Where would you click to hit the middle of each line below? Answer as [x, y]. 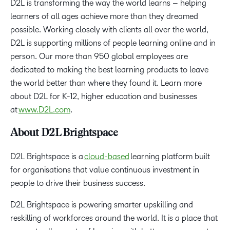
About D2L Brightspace [64, 134]
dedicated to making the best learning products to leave [109, 70]
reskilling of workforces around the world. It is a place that [114, 218]
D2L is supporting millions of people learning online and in [113, 43]
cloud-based [107, 157]
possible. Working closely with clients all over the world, [109, 30]
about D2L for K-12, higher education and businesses [104, 97]
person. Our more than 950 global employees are [99, 56]
